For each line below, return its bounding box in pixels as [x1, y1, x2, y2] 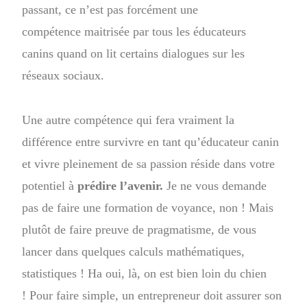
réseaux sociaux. [22, 68, 108, 82]
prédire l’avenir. [77, 178, 164, 193]
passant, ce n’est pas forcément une [22, 2, 199, 16]
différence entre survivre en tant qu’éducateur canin [22, 134, 280, 149]
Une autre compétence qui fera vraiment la [22, 112, 235, 127]
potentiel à [22, 178, 78, 193]
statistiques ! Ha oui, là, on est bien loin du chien [22, 266, 267, 280]
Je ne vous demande [163, 178, 267, 193]
